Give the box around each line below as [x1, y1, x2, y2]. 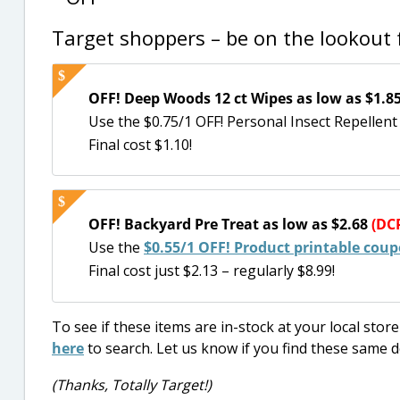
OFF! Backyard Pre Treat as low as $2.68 [88, 214, 371, 235]
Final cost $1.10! [88, 135, 192, 154]
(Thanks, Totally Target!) [52, 374, 212, 395]
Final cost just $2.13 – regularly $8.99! [88, 261, 335, 281]
